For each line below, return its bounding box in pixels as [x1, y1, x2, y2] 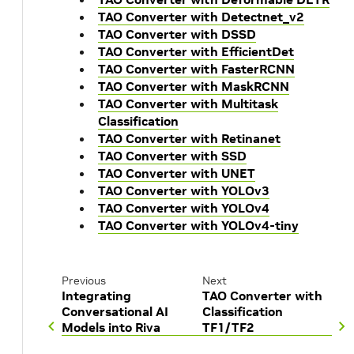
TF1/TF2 [202, 319, 254, 335]
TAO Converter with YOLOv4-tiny [98, 217, 299, 233]
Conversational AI [62, 303, 168, 319]
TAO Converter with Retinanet [98, 130, 281, 146]
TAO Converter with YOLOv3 [98, 183, 269, 198]
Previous [62, 273, 106, 288]
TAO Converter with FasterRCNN [98, 61, 295, 77]
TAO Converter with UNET [98, 165, 255, 181]
